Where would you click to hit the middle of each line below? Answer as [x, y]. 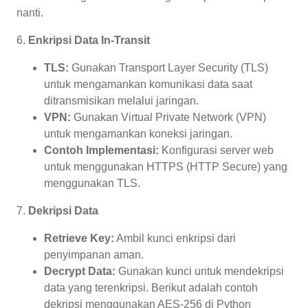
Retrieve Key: [79, 238]
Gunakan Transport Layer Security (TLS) [168, 67]
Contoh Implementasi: [101, 150]
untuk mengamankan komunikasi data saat [148, 84]
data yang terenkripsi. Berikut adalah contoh [151, 287]
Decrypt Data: [80, 271]
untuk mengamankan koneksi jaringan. [138, 133]
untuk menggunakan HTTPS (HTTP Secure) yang [166, 166]
